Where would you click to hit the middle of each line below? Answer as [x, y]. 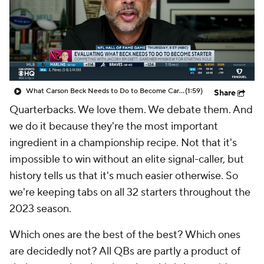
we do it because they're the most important [114, 126]
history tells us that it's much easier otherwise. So [124, 176]
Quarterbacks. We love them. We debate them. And [131, 110]
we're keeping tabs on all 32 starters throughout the [130, 192]
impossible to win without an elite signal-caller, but [127, 159]
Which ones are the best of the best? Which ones [125, 235]
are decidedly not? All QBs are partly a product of [125, 251]
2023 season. [40, 209]
